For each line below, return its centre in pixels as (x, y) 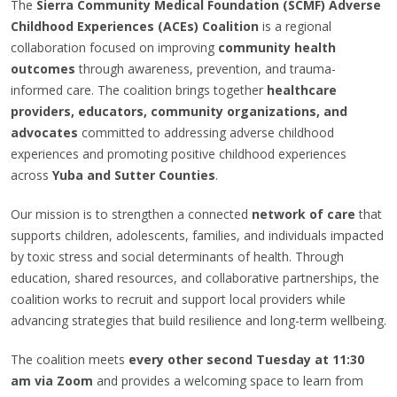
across (31, 175)
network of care (304, 214)
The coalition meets (70, 359)
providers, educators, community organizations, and (179, 111)
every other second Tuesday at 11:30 (246, 359)
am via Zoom (54, 381)
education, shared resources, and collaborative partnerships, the (195, 278)
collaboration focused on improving (114, 47)
